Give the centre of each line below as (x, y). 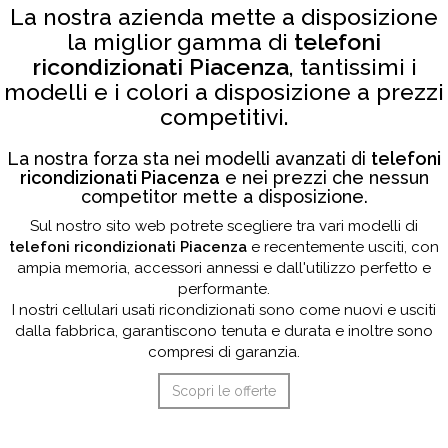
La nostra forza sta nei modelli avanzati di (189, 158)
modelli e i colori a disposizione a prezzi (224, 91)
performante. (224, 289)
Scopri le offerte (224, 391)
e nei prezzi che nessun (324, 177)
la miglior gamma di (180, 41)
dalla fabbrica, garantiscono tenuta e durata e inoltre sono (224, 331)
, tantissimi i (352, 66)
